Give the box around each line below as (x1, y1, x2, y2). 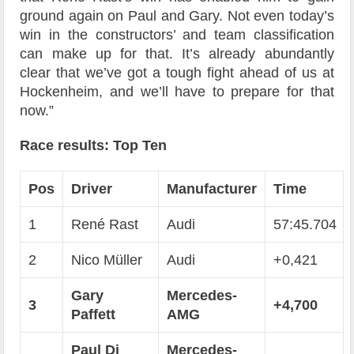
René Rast (71, 217, 139, 233)
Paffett (71, 307, 116, 323)
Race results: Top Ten (20, 137, 168, 154)
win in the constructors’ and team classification (20, 27, 334, 43)
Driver (71, 181, 113, 198)
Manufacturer (167, 181, 258, 198)
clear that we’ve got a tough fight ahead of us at (20, 65, 334, 81)
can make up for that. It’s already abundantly (20, 46, 334, 62)
